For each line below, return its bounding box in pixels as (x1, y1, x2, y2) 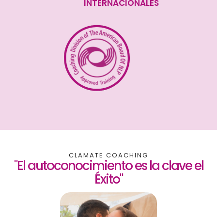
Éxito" (94, 170, 123, 188)
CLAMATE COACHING (69, 150, 148, 160)
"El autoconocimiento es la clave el (14, 156, 203, 174)
